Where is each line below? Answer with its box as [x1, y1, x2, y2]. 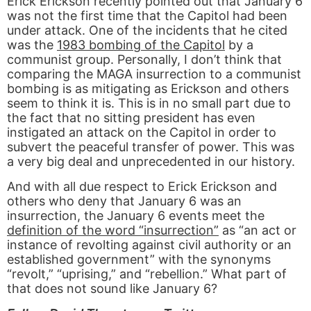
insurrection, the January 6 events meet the [7, 208, 264, 224]
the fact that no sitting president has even [7, 110, 255, 126]
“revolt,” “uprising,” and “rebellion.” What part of [7, 267, 287, 282]
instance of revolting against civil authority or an [7, 237, 292, 253]
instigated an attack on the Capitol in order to [7, 125, 276, 140]
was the [7, 37, 57, 53]
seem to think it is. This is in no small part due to [7, 96, 291, 111]
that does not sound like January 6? [7, 281, 217, 296]
